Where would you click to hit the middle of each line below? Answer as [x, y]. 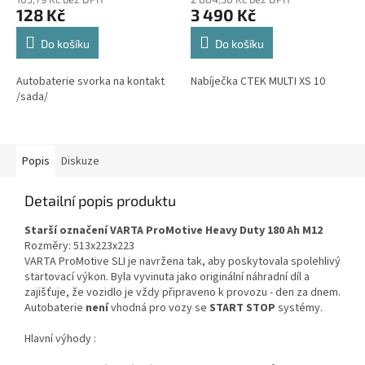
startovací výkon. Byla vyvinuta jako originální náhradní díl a [167, 277]
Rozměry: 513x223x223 [79, 246]
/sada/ [32, 97]
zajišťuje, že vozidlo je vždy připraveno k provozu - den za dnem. [182, 292]
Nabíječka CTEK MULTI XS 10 [258, 81]
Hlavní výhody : [60, 339]
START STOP [242, 308]
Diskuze [80, 161]
